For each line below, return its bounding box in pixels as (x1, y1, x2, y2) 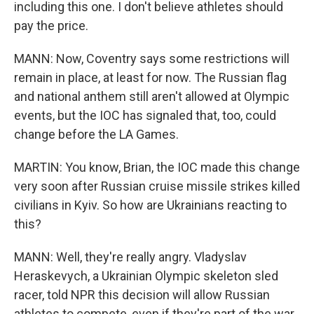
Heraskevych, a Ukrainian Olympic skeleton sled (14, 268, 278, 283)
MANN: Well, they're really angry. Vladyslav (14, 250, 247, 264)
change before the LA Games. (14, 127, 179, 142)
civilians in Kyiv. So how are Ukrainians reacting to (14, 198, 287, 212)
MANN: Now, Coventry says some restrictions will (14, 51, 289, 66)
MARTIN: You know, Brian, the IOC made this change (14, 160, 300, 175)
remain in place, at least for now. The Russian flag (14, 70, 287, 85)
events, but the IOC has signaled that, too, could (14, 108, 276, 123)
